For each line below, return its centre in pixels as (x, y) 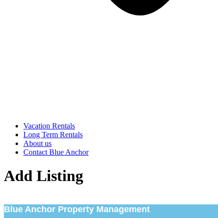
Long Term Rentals (53, 135)
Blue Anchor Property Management (77, 209)
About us (37, 143)
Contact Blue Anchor (56, 152)
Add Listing (44, 176)
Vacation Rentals (49, 126)
